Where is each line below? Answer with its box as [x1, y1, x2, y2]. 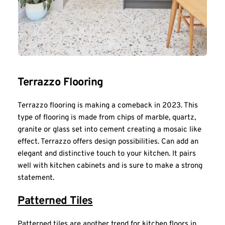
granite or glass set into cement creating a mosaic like [18, 125, 201, 135]
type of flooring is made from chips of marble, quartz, [18, 113, 196, 123]
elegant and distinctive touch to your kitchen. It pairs [18, 149, 196, 159]
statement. [18, 173, 54, 183]
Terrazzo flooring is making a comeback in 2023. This [18, 100, 198, 110]
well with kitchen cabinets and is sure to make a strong [18, 161, 202, 171]
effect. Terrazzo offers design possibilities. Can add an [18, 137, 198, 147]
